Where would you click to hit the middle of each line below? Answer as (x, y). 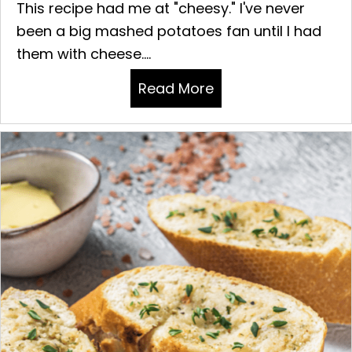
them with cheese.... (84, 53)
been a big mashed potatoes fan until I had (169, 31)
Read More (176, 88)
